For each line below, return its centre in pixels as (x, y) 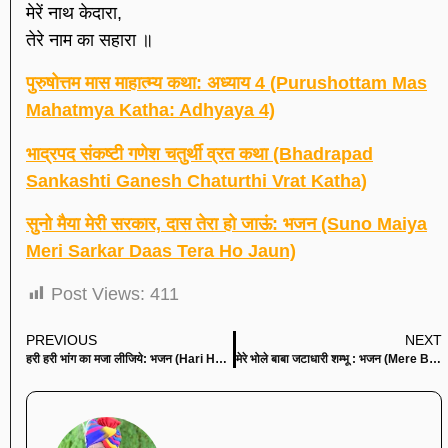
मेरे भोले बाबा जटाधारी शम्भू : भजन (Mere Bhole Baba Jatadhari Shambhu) (434, 359)
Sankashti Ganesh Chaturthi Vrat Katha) (196, 180)
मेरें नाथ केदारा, (74, 13)
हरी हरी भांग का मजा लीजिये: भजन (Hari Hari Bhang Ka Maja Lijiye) (221, 359)
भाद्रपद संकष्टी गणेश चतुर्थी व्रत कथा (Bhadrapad (199, 153)
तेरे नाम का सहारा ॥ (89, 40)
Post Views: (98, 294)
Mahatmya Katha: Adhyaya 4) (150, 110)
